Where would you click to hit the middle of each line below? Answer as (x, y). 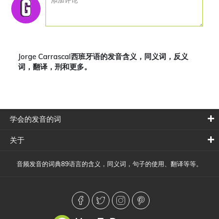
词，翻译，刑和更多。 (55, 67)
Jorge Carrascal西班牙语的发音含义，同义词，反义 (103, 56)
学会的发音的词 (35, 119)
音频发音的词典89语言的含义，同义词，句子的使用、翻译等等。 (109, 164)
